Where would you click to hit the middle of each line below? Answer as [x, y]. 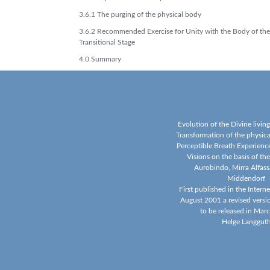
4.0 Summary [100, 59]
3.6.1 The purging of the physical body [140, 14]
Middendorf [246, 178]
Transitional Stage [107, 42]
